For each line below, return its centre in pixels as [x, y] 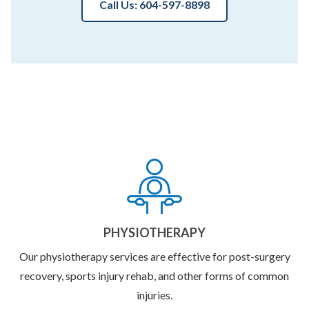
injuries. [154, 295]
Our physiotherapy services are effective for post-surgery [154, 257]
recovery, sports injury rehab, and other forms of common [154, 276]
